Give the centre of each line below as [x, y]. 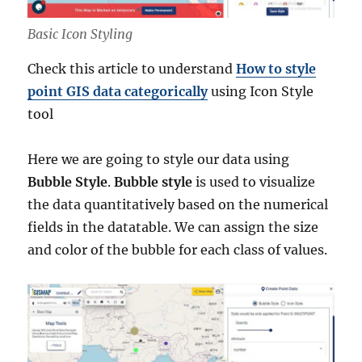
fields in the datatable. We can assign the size [173, 227]
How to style [276, 69]
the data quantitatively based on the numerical [178, 205]
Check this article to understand [132, 69]
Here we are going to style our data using [159, 160]
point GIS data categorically [118, 92]
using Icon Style [261, 92]
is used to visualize [254, 182]
